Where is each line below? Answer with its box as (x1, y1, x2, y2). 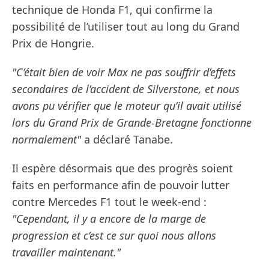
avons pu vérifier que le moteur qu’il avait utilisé (12, 98, 241, 113)
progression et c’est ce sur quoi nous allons (12, 228, 216, 243)
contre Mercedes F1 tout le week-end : (12, 195, 207, 210)
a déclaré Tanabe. (81, 132, 173, 147)
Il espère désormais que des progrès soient (12, 161, 233, 176)
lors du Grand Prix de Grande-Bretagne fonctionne (12, 115, 252, 130)
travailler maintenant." (12, 245, 121, 260)
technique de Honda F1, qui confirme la (12, 2, 213, 17)
